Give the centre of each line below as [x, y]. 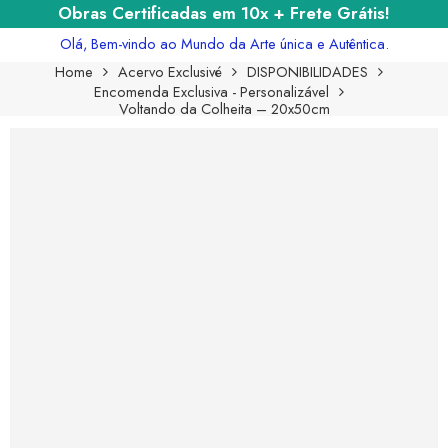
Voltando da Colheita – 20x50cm [224, 108]
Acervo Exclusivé [170, 71]
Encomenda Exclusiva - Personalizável [211, 91]
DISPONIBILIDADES [307, 71]
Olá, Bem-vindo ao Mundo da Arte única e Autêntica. [224, 43]
